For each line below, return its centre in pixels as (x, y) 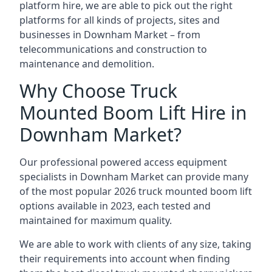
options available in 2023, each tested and (115, 206)
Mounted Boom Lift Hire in (133, 113)
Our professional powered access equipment (123, 162)
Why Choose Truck (98, 91)
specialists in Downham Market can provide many (134, 177)
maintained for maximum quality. (96, 220)
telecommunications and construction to (113, 49)
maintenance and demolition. (87, 64)
